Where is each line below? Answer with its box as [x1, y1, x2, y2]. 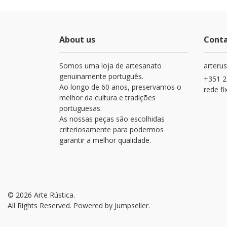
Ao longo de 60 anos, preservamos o [59, 82, 181, 92]
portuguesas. [59, 103, 102, 113]
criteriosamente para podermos [59, 124, 164, 134]
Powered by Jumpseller [73, 200, 148, 210]
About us [59, 33, 95, 45]
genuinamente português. [59, 71, 143, 81]
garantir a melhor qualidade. [59, 135, 151, 145]
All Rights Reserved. [8, 200, 73, 210]
